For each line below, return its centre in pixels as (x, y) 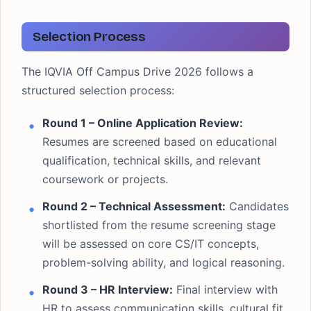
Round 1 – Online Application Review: (143, 123)
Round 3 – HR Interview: (108, 289)
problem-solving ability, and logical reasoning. (163, 262)
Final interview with (225, 289)
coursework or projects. (105, 179)
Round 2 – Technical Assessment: (134, 206)
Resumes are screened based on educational (160, 142)
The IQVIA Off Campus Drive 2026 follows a (137, 72)
